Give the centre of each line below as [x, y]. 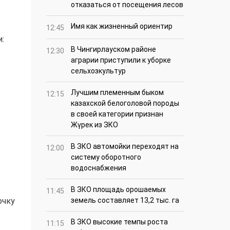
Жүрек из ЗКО [94, 125]
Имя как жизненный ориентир [122, 26]
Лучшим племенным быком [117, 93]
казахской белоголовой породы [125, 103]
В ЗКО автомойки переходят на [125, 147]
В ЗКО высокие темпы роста [119, 222]
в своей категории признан [117, 114]
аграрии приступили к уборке [121, 60]
